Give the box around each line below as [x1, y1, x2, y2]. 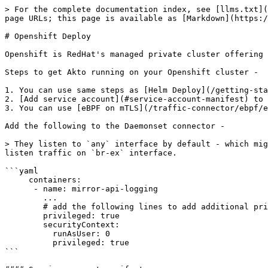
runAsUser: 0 [5, 229, 53, 238]
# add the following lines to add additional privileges [5, 202, 43, 211]
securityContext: [5, 220, 43, 229]
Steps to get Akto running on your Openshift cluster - [5, 68, 258, 77]
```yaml [5, 166, 38, 175]
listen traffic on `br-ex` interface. [5, 148, 177, 157]
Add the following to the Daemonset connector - [5, 121, 225, 130]
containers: [5, 175, 29, 184]
